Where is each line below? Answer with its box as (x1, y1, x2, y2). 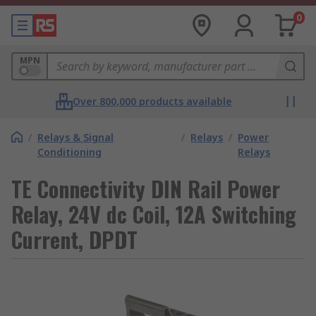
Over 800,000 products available (73, 95, 232, 108)
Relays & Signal (37, 130, 114, 144)
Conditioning (37, 145, 102, 159)
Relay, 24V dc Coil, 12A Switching (11, 198, 296, 230)
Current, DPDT (11, 224, 138, 255)
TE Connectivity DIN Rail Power (11, 173, 280, 205)
